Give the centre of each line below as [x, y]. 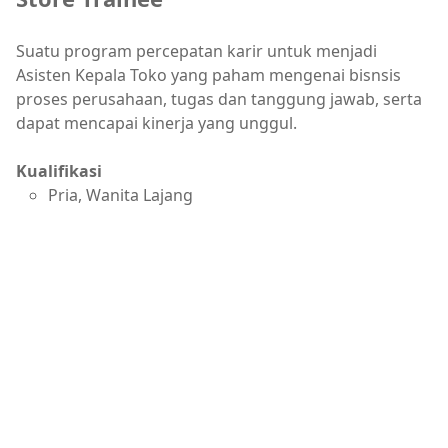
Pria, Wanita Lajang [120, 194]
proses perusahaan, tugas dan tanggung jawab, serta [219, 98]
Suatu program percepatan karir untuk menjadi [196, 50]
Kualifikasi [59, 170]
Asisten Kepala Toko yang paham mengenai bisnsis [208, 74]
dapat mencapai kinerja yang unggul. [156, 122]
